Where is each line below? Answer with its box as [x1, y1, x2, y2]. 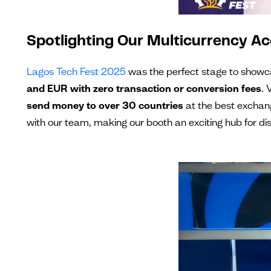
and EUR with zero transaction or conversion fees [27, 82, 261, 95]
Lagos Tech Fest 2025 [27, 65, 126, 78]
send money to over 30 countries [27, 99, 183, 112]
